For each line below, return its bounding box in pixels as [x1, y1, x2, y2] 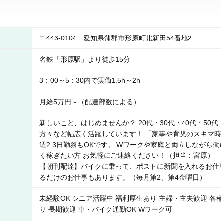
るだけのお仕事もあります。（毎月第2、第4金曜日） [39, 173, 206, 181]
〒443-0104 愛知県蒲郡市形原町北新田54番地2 [39, 34, 199, 42]
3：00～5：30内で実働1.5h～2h [39, 76, 140, 84]
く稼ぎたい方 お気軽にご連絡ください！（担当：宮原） [39, 151, 214, 159]
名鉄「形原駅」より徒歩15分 [39, 55, 130, 63]
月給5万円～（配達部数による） [39, 98, 140, 106]
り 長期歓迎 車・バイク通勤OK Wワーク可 [39, 205, 172, 213]
